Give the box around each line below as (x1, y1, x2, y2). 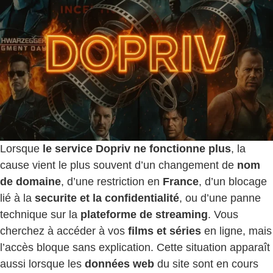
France (163, 175, 199, 188)
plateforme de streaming (80, 208, 208, 221)
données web (85, 257, 154, 270)
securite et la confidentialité (35, 191, 179, 204)
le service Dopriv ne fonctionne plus (43, 142, 231, 155)
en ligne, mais (201, 224, 272, 237)
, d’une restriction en (61, 175, 163, 188)
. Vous (208, 208, 238, 221)
